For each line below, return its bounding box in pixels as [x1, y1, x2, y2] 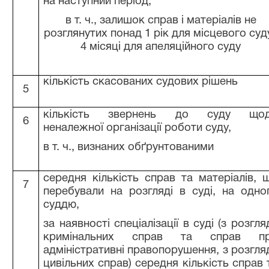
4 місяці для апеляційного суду [80, 42, 241, 52]
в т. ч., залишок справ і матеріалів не [65, 16, 256, 26]
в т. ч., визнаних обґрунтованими [43, 142, 214, 153]
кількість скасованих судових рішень [43, 77, 238, 87]
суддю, [43, 200, 80, 210]
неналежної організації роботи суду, [43, 123, 232, 133]
